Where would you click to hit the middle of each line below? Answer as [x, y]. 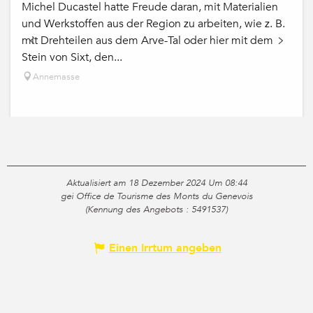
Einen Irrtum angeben [165, 248]
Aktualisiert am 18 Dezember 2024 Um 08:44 [156, 183]
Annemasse [56, 77]
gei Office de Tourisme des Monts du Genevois [156, 197]
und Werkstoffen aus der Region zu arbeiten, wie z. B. [153, 24]
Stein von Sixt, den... [72, 58]
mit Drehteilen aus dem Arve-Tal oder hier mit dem [147, 41]
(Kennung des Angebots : [138, 210]
